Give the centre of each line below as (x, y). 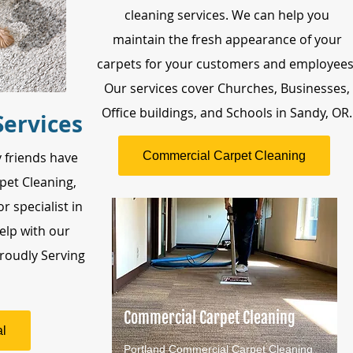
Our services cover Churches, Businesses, (227, 88)
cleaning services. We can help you (227, 15)
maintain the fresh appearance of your (227, 39)
